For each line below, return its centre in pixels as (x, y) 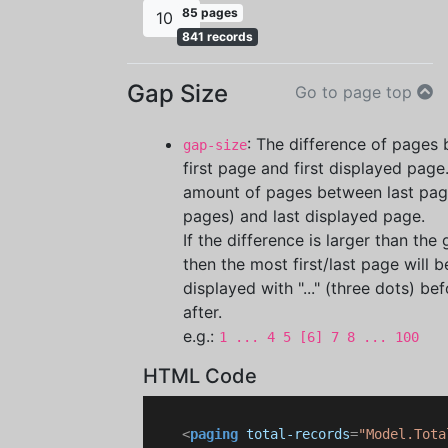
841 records (218, 36)
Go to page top (356, 92)
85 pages (210, 12)
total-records (298, 434)
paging (214, 434)
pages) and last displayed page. (304, 216)
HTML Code (200, 376)
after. (202, 312)
